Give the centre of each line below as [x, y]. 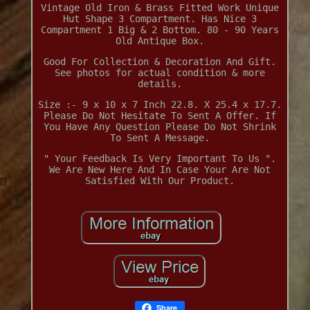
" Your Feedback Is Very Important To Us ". [159, 159]
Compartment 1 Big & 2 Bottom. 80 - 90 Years [159, 30]
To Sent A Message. [159, 138]
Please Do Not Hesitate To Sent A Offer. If [159, 116]
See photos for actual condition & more [159, 73]
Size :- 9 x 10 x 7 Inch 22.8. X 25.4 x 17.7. [159, 105]
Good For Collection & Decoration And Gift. [159, 62]
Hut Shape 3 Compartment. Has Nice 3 [159, 19]
